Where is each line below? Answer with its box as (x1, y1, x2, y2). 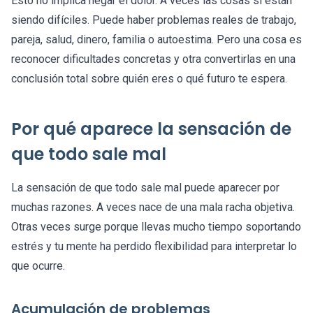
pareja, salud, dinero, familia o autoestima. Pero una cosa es (11, 33, 302, 47)
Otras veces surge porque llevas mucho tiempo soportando (11, 220, 301, 234)
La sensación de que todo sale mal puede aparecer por (11, 181, 279, 195)
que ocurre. (11, 259, 65, 273)
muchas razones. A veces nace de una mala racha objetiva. (11, 201, 295, 214)
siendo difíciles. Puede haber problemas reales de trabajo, (11, 13, 296, 27)
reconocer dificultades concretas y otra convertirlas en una (11, 52, 296, 66)
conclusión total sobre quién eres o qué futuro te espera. (11, 72, 287, 86)
